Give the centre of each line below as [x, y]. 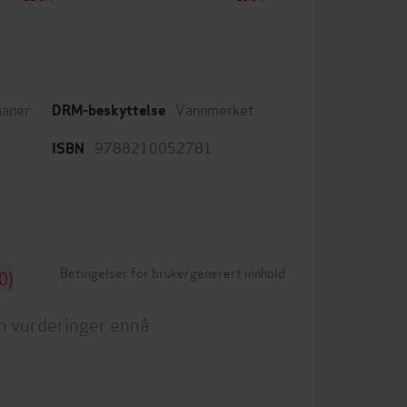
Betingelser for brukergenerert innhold [173, 272]
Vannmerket [215, 108]
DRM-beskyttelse [109, 110]
